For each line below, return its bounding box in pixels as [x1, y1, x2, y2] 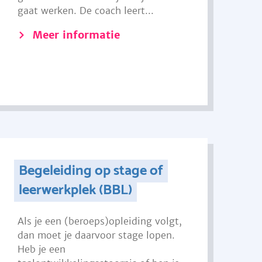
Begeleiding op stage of [18, 160, 163, 182]
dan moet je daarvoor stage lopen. [18, 229, 175, 241]
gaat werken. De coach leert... [18, 5, 154, 16]
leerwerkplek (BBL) [18, 179, 132, 202]
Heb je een [18, 243, 66, 255]
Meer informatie [33, 28, 120, 42]
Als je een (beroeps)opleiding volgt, [18, 215, 182, 227]
